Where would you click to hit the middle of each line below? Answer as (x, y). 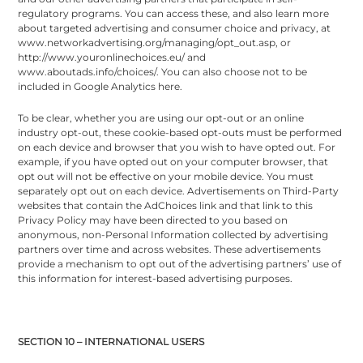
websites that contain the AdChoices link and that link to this (166, 205)
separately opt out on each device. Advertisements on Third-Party (179, 190)
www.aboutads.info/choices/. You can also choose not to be (163, 71)
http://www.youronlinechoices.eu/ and (112, 57)
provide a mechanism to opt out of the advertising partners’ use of (180, 263)
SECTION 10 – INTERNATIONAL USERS (111, 341)
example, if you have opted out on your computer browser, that (173, 161)
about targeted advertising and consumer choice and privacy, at (175, 28)
